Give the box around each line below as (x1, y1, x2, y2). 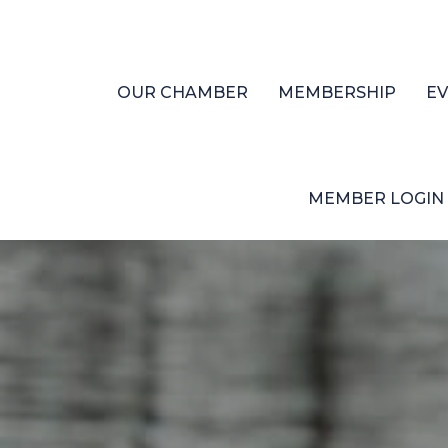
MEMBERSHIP (278, 83, 396, 103)
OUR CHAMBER (117, 83, 248, 103)
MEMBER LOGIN (308, 189, 444, 208)
